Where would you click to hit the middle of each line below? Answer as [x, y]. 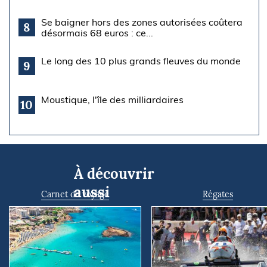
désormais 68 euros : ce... [97, 32]
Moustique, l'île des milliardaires [112, 99]
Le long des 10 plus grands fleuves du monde [141, 60]
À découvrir [114, 173]
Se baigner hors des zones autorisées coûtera [142, 22]
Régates [218, 194]
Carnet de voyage [75, 194]
